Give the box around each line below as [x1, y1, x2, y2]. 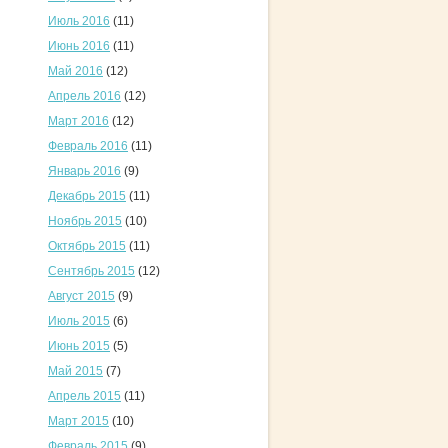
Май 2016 [48, 64, 103, 78]
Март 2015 [48, 414, 109, 428]
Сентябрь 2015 [48, 264, 135, 278]
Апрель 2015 [48, 389, 121, 403]
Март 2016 [48, 114, 109, 128]
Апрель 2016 [48, 89, 121, 103]
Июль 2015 [48, 314, 110, 328]
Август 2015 [48, 289, 115, 303]
